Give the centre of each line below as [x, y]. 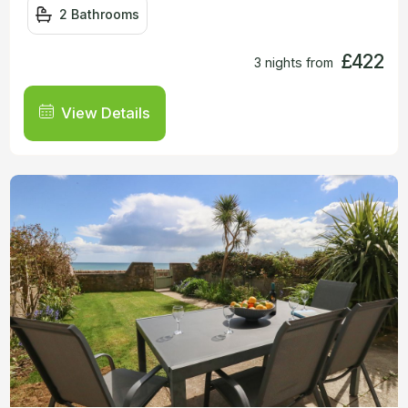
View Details [105, 113]
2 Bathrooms [100, 15]
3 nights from [294, 62]
